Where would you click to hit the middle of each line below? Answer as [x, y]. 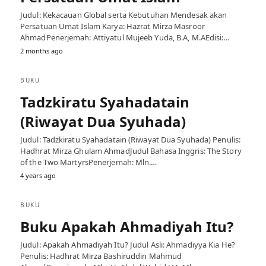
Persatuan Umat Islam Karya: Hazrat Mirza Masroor [113, 26]
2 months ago [42, 51]
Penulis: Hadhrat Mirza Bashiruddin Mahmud [101, 256]
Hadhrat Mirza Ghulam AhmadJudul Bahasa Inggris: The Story [131, 151]
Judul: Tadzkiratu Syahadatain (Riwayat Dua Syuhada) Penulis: [131, 140]
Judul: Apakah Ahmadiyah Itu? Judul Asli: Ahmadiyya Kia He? [128, 245]
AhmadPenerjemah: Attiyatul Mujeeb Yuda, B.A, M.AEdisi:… [125, 37]
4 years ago [38, 175]
